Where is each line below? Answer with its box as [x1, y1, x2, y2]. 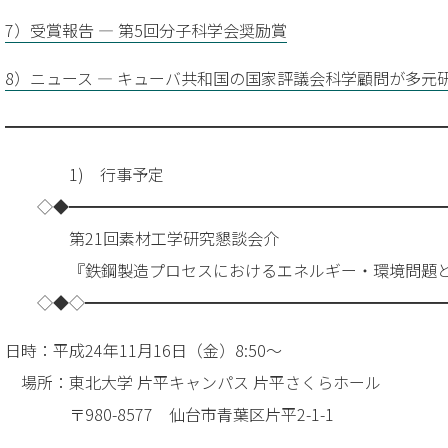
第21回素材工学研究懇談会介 [5, 226, 279, 251]
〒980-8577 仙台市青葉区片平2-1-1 [5, 402, 334, 427]
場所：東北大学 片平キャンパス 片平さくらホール [5, 370, 381, 395]
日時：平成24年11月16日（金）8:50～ [5, 338, 282, 363]
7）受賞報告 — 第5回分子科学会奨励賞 [5, 18, 287, 43]
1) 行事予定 [69, 162, 164, 187]
